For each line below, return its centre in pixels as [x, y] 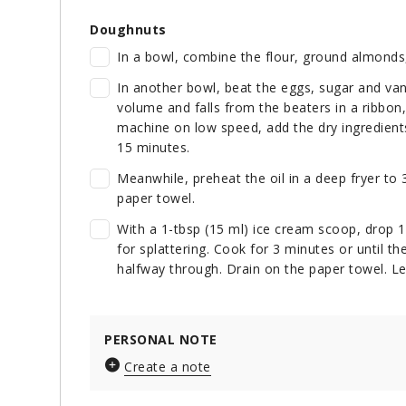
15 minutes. [154, 147]
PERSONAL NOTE [161, 339]
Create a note [168, 366]
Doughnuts [128, 29]
